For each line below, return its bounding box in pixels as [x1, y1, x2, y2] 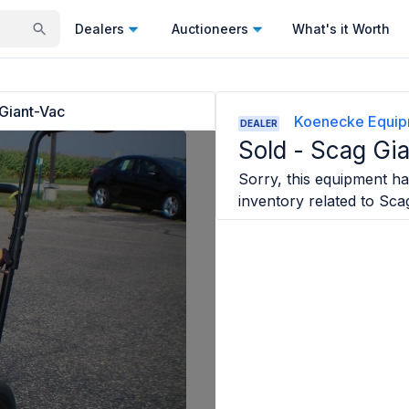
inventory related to [238, 192, 375, 210]
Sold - [238, 136, 311, 164]
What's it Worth [292, 20, 390, 37]
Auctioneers [172, 20, 248, 37]
